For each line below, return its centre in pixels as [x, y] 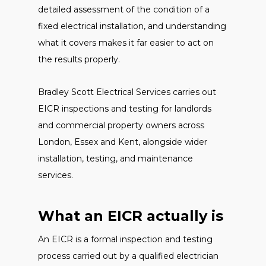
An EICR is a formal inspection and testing [125, 239]
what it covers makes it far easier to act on [126, 43]
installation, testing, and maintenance [115, 159]
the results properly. [79, 59]
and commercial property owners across [121, 125]
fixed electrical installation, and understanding [132, 26]
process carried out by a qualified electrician [128, 256]
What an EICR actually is [131, 216]
